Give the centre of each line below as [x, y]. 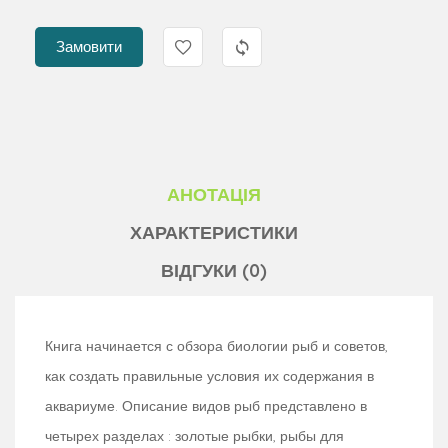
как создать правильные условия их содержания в [209, 375]
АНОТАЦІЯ [214, 194]
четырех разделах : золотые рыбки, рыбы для [194, 435]
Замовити [89, 46]
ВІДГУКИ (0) [214, 270]
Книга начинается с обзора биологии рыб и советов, [216, 345]
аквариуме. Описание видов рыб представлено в [206, 405]
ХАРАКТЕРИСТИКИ [214, 232]
